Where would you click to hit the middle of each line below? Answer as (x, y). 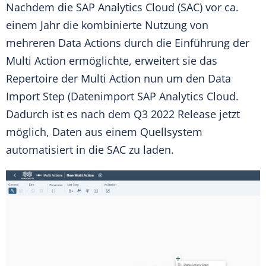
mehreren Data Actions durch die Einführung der (128, 43)
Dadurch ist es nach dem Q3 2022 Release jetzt (123, 114)
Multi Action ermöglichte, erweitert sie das (112, 61)
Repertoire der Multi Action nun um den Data (118, 79)
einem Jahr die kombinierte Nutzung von (107, 25)
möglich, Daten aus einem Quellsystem (104, 132)
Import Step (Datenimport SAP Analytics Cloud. (122, 96)
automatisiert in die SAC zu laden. (90, 150)
